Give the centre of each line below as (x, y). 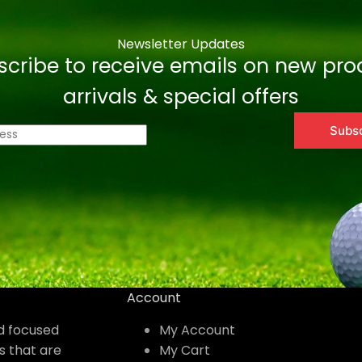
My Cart (184, 351)
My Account (197, 330)
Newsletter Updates (181, 44)
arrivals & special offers (181, 97)
